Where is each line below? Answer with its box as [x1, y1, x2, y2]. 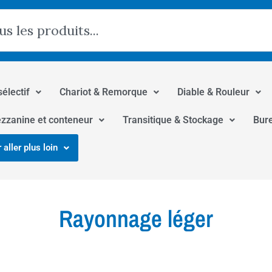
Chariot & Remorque [59, 86, 148, 98]
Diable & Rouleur [177, 86, 250, 98]
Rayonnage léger [59, 202, 213, 234]
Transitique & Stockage [123, 114, 223, 126]
